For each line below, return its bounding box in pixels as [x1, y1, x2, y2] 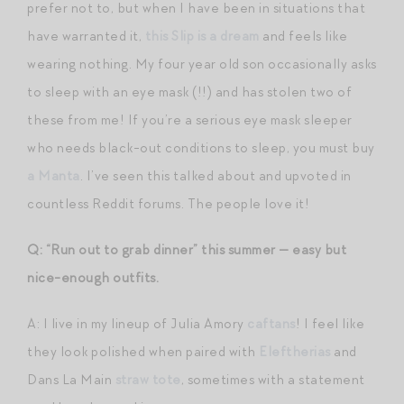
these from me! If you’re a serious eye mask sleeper [27, 110, 353, 129]
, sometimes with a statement [180, 370, 365, 389]
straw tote [115, 370, 181, 389]
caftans [247, 314, 296, 333]
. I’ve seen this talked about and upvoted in [79, 166, 352, 185]
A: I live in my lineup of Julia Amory [27, 314, 247, 333]
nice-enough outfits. [27, 268, 159, 287]
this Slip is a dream [144, 26, 260, 45]
